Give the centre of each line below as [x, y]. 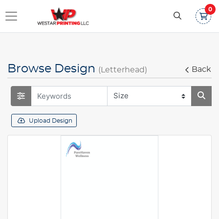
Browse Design [53, 69]
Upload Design [51, 121]
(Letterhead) [123, 70]
